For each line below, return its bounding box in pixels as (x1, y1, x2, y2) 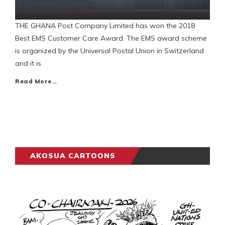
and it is (15, 59, 41, 68)
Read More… (15, 77, 57, 85)
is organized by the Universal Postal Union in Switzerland (15, 46, 204, 56)
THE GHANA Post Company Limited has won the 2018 (15, 21, 195, 31)
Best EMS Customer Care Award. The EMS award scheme (15, 34, 207, 43)
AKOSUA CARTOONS (30, 151, 116, 161)
